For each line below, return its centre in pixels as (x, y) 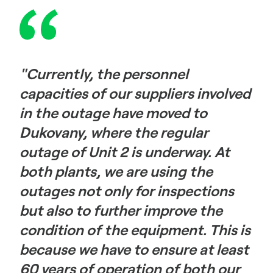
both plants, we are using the (116, 171)
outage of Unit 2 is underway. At (125, 152)
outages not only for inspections (127, 191)
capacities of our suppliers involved (135, 93)
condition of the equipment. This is (135, 230)
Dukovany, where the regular (114, 132)
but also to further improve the (121, 210)
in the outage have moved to (113, 113)
